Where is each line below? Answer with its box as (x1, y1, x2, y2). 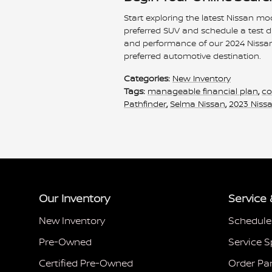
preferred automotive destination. (124, 50, 261, 61)
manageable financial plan (148, 85, 258, 97)
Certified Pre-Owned (39, 256, 133, 270)
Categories (124, 72, 168, 84)
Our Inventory (39, 191, 110, 206)
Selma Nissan (170, 98, 225, 109)
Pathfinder (124, 98, 166, 109)
